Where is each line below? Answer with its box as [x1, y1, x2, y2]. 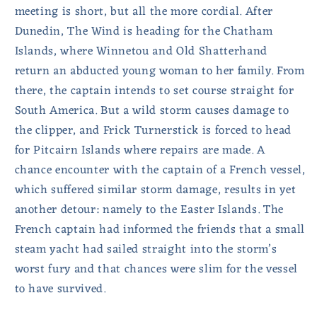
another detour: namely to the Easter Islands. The [14, 200, 284, 221]
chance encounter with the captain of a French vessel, [14, 160, 306, 181]
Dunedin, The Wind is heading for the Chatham [14, 21, 273, 42]
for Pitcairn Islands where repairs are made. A [14, 140, 265, 161]
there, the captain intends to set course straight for [14, 81, 294, 102]
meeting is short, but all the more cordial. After [14, 1, 273, 23]
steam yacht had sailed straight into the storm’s [14, 239, 277, 260]
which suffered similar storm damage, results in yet [14, 180, 296, 201]
